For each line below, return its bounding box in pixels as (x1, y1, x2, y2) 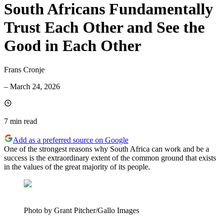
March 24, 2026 (10, 82, 60, 91)
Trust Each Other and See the (4, 18, 205, 36)
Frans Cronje (4, 65, 45, 74)
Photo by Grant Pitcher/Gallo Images (24, 206, 139, 215)
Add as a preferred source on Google (13, 136, 128, 145)
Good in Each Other (4, 36, 141, 55)
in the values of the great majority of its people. (4, 163, 150, 171)
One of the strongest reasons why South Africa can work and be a (4, 145, 209, 154)
